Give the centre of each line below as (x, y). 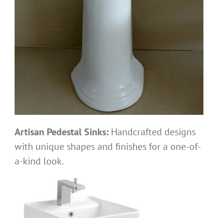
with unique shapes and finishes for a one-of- (108, 147)
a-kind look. (39, 161)
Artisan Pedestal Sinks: (62, 132)
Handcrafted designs (152, 132)
